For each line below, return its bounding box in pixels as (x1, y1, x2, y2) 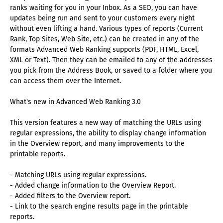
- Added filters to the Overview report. (10, 192, 130, 201)
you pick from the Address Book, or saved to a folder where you (10, 66, 212, 75)
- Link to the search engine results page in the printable (10, 202, 188, 211)
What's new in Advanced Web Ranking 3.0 (10, 98, 141, 107)
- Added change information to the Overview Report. (10, 181, 176, 190)
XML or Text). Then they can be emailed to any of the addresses (10, 56, 213, 65)
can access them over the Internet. (10, 77, 121, 86)
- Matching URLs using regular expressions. (10, 171, 146, 180)
